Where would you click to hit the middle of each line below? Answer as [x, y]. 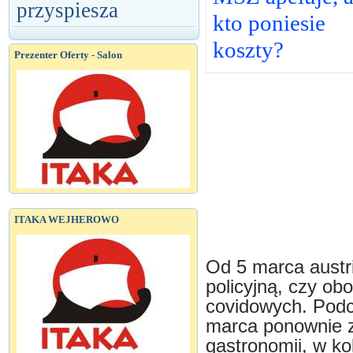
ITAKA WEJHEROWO [67, 219]
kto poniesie [269, 23]
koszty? [248, 50]
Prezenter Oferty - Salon [68, 55]
